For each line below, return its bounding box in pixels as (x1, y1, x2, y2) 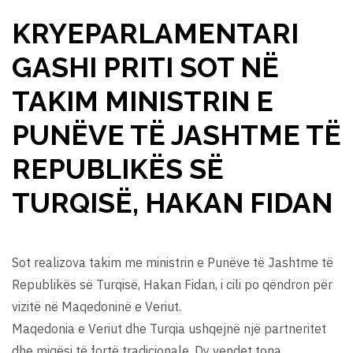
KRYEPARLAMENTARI (12, 17, 299, 50)
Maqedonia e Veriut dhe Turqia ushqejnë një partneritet (12, 321, 326, 337)
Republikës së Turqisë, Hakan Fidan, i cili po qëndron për (12, 277, 333, 293)
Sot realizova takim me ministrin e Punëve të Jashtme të (12, 255, 333, 271)
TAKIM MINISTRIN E (12, 85, 273, 118)
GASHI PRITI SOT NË (12, 51, 279, 84)
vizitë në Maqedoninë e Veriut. (12, 299, 181, 315)
